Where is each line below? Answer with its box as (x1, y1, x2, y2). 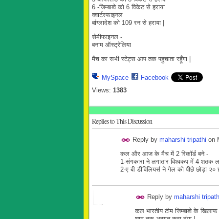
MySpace (102, 74, 129, 82)
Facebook (141, 74, 169, 82)
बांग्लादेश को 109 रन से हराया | (92, 19, 164, 26)
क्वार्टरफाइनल (92, 11, 125, 19)
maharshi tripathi (159, 136, 206, 144)
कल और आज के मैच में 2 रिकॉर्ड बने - (120, 150, 208, 158)
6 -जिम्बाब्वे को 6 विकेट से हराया (92, 3, 167, 11)
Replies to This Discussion (92, 116, 152, 126)
